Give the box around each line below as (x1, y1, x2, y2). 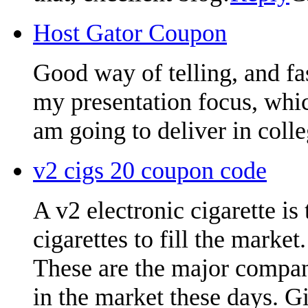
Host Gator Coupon (33, 19, 227, 47)
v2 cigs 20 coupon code (33, 156, 267, 184)
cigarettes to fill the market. (33, 225, 306, 253)
